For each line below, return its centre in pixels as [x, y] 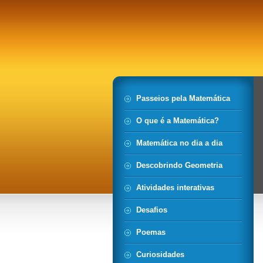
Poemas [151, 232]
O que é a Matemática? [178, 121]
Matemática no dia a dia [179, 143]
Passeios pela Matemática [183, 98]
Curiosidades [160, 254]
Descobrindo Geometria [179, 165]
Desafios [152, 210]
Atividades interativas [175, 188]
